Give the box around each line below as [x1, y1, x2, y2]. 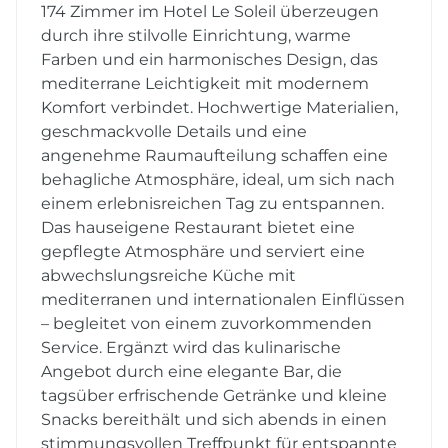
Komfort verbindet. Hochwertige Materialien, [41, 98, 398, 118]
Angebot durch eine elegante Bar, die [41, 362, 342, 382]
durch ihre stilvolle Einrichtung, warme [41, 26, 351, 46]
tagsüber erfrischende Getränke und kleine [41, 386, 387, 406]
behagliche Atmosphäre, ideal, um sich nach [41, 170, 395, 190]
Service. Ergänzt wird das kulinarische [41, 338, 341, 358]
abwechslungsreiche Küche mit [41, 266, 296, 286]
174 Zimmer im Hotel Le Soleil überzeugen [41, 2, 379, 22]
